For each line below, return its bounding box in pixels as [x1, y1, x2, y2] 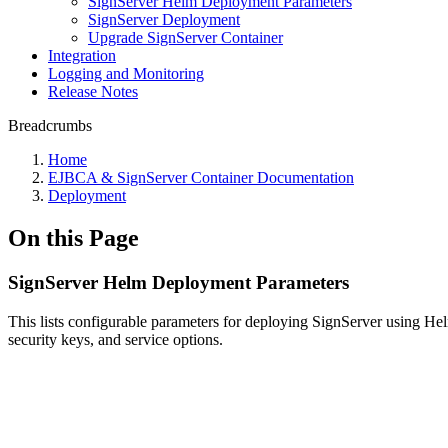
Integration [48, 47, 116, 64]
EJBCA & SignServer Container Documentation [48, 169, 354, 186]
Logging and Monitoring [48, 65, 204, 82]
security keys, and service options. [8, 330, 223, 348]
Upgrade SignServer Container [88, 29, 283, 46]
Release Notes [48, 83, 138, 100]
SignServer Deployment [88, 11, 240, 28]
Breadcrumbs [8, 117, 92, 134]
